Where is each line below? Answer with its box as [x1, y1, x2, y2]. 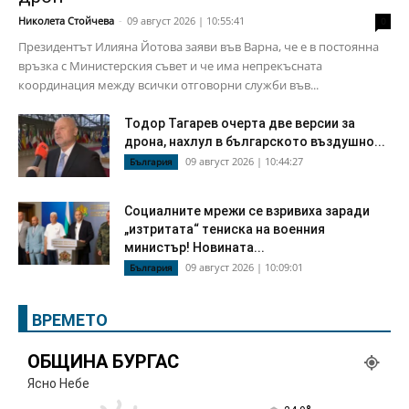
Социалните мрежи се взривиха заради [124, 204, 370, 218]
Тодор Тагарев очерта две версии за [124, 116, 355, 131]
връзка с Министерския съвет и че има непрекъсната [18, 58, 322, 74]
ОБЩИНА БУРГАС [27, 351, 179, 372]
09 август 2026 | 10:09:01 [185, 260, 303, 274]
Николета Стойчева [18, 14, 114, 27]
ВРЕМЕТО [32, 310, 108, 330]
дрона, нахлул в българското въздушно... [124, 134, 385, 149]
